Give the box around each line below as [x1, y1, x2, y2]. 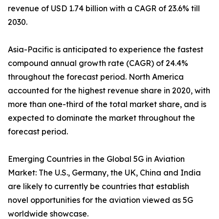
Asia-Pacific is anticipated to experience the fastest [8, 44, 203, 55]
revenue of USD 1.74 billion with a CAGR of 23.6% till [8, 3, 200, 14]
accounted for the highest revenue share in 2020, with [8, 86, 210, 96]
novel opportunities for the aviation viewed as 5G [8, 195, 193, 205]
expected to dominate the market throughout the [8, 113, 195, 123]
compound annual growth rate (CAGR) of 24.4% [8, 58, 188, 68]
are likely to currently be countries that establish [8, 181, 189, 192]
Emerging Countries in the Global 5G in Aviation [8, 154, 185, 164]
